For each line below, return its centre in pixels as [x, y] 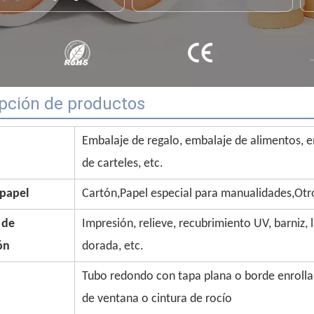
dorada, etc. [113, 246]
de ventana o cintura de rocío [157, 299]
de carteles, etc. [123, 164]
